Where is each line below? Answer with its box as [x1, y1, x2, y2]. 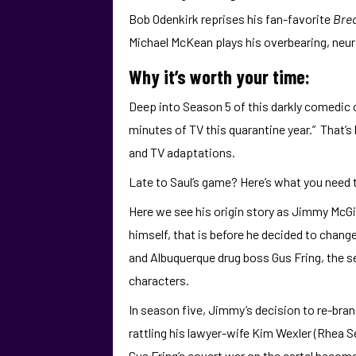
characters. [129, 273, 189, 288]
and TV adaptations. [129, 145, 235, 160]
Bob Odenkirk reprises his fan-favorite [129, 11, 333, 26]
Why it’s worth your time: [129, 65, 310, 88]
